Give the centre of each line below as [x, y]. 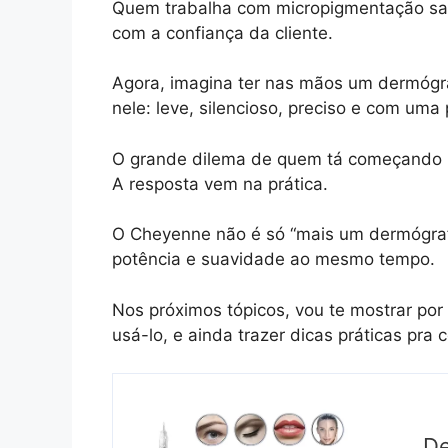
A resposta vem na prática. [220, 183]
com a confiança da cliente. [222, 32]
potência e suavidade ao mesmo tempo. [273, 259]
